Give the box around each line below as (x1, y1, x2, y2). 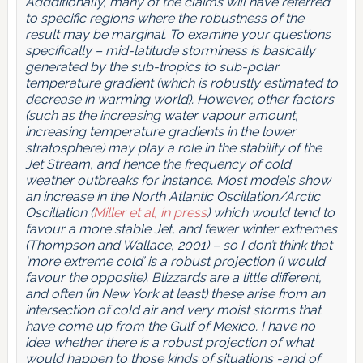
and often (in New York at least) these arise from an (24, 286, 325, 302)
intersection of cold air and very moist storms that (24, 302, 321, 318)
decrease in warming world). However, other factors (24, 92, 334, 108)
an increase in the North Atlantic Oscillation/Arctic (24, 189, 320, 205)
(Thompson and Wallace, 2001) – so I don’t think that (24, 237, 332, 254)
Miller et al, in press (92, 205, 207, 221)
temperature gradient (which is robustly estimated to (24, 75, 338, 92)
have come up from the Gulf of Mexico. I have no (24, 318, 315, 335)
